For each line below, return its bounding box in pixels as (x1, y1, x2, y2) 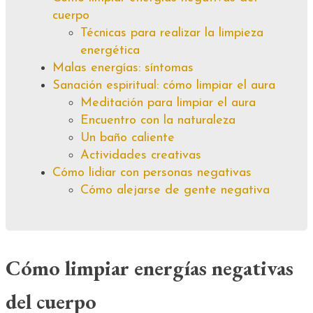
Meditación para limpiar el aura (80, 96, 256, 110)
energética (80, 43, 140, 57)
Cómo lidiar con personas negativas (52, 166, 252, 180)
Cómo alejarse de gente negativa (80, 183, 270, 197)
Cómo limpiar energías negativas (6, 254, 293, 282)
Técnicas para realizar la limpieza (80, 26, 263, 40)
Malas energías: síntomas (52, 61, 194, 75)
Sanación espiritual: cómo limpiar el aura (52, 78, 275, 92)
